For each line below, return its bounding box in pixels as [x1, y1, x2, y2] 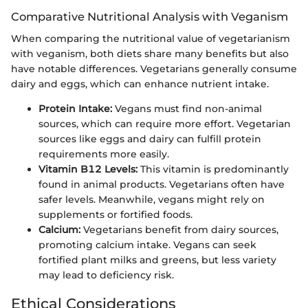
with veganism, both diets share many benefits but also [11, 47, 289, 60]
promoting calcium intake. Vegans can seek [38, 239, 256, 251]
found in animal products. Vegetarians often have [38, 178, 285, 190]
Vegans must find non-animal [112, 102, 262, 115]
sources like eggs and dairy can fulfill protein [38, 133, 261, 145]
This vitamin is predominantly [137, 163, 289, 175]
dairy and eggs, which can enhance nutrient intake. [11, 78, 269, 90]
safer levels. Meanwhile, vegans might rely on [38, 193, 265, 206]
